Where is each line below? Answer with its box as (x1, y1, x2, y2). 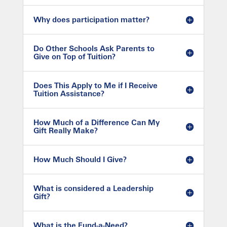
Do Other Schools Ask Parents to (33, 44, 155, 53)
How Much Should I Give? (33, 155, 127, 164)
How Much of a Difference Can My (33, 118, 160, 127)
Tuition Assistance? (33, 89, 104, 98)
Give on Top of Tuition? (33, 52, 116, 61)
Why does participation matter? (33, 15, 149, 24)
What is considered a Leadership (33, 184, 154, 193)
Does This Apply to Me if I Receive (33, 81, 158, 90)
